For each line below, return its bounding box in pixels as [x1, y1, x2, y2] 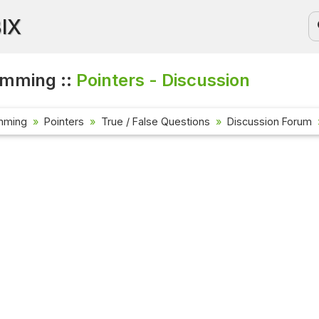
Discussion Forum [227, 115, 312, 128]
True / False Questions [101, 115, 210, 128]
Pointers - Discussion [76, 70, 251, 90]
